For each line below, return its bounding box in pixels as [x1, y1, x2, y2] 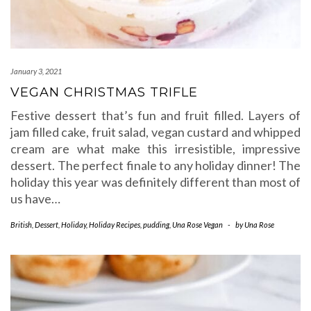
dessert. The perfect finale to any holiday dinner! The [10, 158, 301, 173]
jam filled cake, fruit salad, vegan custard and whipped [10, 124, 301, 140]
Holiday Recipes [89, 220, 140, 229]
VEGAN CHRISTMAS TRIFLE [10, 85, 198, 100]
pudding [143, 220, 169, 229]
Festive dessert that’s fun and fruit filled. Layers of [10, 108, 301, 123]
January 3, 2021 [10, 67, 62, 76]
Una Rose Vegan [172, 220, 223, 229]
